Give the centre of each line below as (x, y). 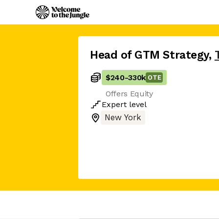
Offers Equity (129, 94)
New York (123, 118)
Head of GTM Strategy (149, 55)
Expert (114, 104)
